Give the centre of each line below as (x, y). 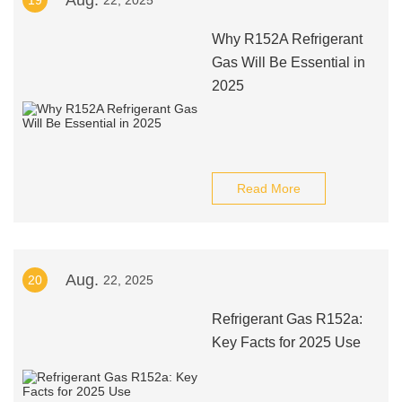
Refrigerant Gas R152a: (287, 319)
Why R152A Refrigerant (287, 39)
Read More (268, 188)
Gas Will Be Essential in (288, 62)
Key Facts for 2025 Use (286, 342)
